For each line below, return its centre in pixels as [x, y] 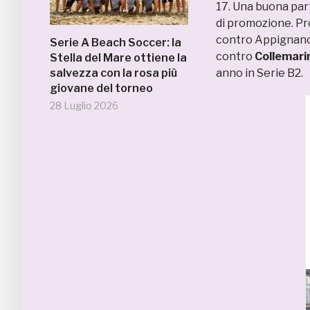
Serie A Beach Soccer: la [116, 43]
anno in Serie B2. [259, 73]
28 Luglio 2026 [84, 106]
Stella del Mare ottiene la [118, 58]
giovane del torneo [101, 88]
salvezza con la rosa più [113, 73]
